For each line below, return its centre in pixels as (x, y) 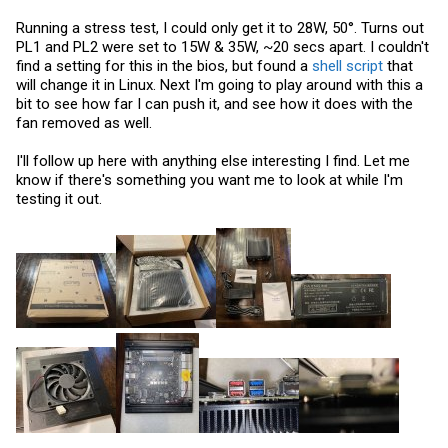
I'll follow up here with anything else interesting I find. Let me (213, 161)
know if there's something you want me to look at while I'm (209, 180)
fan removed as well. (84, 123)
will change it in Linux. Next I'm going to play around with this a (219, 85)
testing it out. (59, 199)
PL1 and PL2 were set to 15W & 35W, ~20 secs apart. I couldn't (222, 47)
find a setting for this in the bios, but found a (164, 66)
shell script (347, 66)
